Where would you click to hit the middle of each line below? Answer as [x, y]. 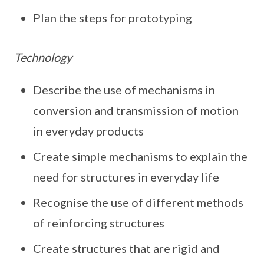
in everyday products [88, 131]
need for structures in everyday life [126, 177]
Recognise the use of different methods [138, 202]
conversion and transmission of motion [136, 110]
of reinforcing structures [99, 223]
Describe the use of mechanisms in [124, 90]
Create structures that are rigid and [126, 248]
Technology [43, 57]
